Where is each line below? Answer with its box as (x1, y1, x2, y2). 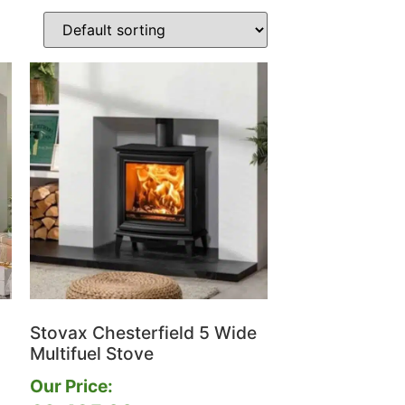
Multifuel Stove (30, 342, 155, 364)
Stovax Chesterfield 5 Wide (30, 321, 258, 344)
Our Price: (30, 375, 114, 398)
